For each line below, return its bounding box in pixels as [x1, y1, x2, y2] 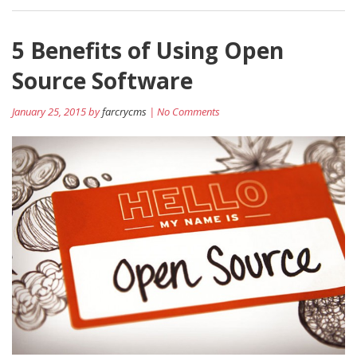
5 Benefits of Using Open [12, 35, 284, 65]
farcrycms [102, 104, 147, 119]
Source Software [12, 65, 193, 96]
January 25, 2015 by [12, 104, 102, 119]
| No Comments [147, 104, 220, 119]
